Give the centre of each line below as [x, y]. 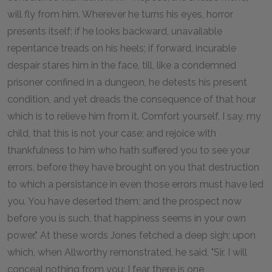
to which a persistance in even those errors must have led [135, 184]
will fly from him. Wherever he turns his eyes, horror [120, 14]
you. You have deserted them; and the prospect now [124, 201]
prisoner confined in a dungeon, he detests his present [127, 82]
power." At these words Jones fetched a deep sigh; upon [131, 235]
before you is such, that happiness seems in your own [127, 218]
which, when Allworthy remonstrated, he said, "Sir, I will [127, 252]
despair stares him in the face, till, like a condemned [122, 65]
